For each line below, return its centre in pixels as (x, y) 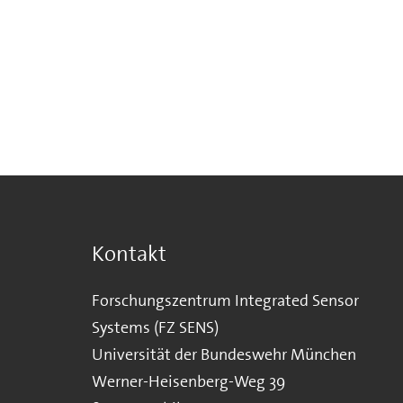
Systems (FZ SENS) (155, 327)
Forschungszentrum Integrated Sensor (225, 300)
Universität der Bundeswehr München (224, 354)
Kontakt (129, 253)
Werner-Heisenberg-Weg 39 (188, 381)
